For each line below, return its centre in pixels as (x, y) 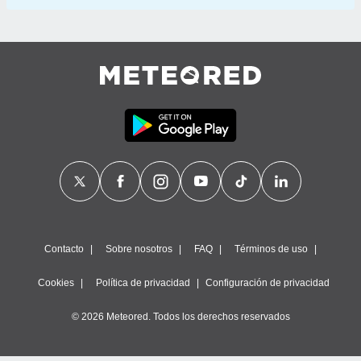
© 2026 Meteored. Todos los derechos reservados (180, 317)
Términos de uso (271, 249)
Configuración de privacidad (268, 283)
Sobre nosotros (139, 249)
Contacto (64, 249)
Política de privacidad (143, 283)
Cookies (56, 283)
